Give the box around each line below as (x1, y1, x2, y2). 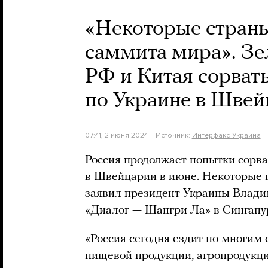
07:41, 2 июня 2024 (85, 131, 148, 139)
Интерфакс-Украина (191, 131, 261, 139)
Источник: (155, 131, 192, 139)
